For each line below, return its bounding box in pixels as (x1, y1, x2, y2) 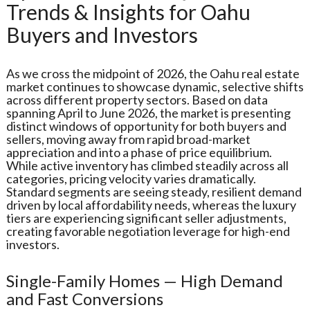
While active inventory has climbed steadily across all (6, 157, 289, 173)
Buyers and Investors (6, 21, 198, 47)
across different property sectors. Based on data (6, 91, 268, 107)
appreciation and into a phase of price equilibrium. (6, 144, 272, 160)
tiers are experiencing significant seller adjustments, (6, 210, 286, 226)
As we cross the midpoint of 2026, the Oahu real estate (6, 65, 300, 81)
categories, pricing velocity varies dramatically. (6, 170, 256, 186)
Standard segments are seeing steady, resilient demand (6, 183, 302, 199)
